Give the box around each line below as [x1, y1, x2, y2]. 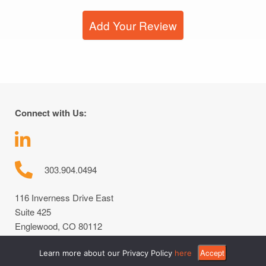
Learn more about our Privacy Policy [39, 248, 175, 258]
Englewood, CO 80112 [15, 219, 102, 232]
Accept [200, 247, 224, 258]
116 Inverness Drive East [15, 191, 113, 204]
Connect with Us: [15, 106, 87, 119]
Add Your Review [89, 17, 177, 34]
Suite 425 [15, 205, 51, 218]
